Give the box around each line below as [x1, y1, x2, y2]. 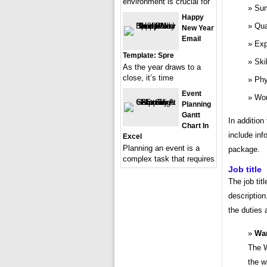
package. [228, 145, 260, 154]
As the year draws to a [123, 63, 201, 72]
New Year [182, 24, 214, 32]
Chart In [182, 122, 209, 130]
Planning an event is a [123, 144, 200, 153]
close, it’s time [123, 73, 173, 82]
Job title [228, 164, 262, 175]
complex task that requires [123, 154, 215, 163]
